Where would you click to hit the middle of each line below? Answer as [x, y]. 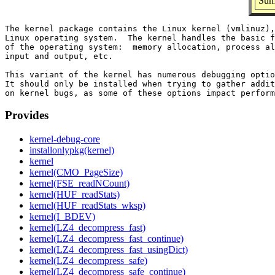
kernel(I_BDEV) [62, 217]
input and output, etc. [59, 56]
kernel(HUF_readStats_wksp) [87, 206]
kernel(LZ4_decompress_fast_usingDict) [109, 250]
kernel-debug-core [65, 139]
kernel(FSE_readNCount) [79, 184]
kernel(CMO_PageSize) [76, 172]
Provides [27, 115]
